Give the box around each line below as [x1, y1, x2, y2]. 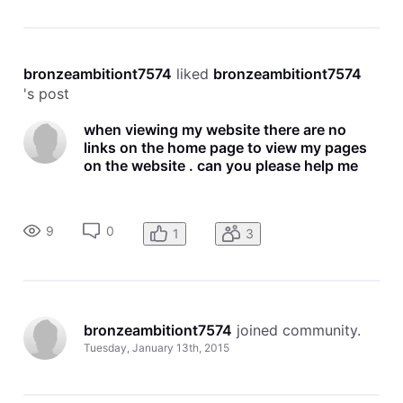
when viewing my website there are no [83, 120, 346, 139]
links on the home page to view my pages [83, 138, 367, 157]
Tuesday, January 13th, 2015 [83, 341, 229, 355]
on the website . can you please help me [83, 156, 358, 175]
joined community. [236, 321, 361, 340]
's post [22, 84, 69, 103]
